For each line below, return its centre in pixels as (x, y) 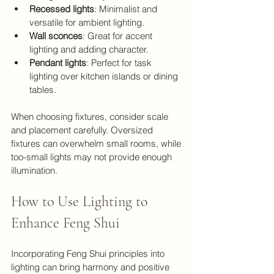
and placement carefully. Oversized (83, 130)
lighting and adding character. (89, 49)
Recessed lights (62, 9)
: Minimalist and (127, 9)
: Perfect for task (120, 62)
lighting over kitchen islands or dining (105, 76)
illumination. (34, 170)
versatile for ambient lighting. (87, 22)
